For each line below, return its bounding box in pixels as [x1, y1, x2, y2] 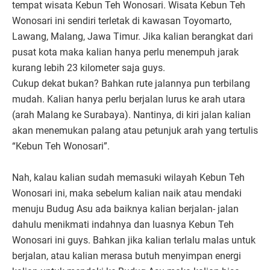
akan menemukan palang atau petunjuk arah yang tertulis [12, 124, 258, 136]
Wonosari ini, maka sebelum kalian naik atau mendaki [12, 187, 242, 199]
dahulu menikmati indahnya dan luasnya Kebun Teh [12, 218, 234, 230]
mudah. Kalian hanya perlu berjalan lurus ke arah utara [12, 93, 245, 105]
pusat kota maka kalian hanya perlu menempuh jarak [12, 46, 239, 58]
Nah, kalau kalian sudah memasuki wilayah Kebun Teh [12, 171, 245, 183]
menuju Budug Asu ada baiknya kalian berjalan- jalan [12, 202, 239, 215]
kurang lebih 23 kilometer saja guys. [12, 61, 165, 74]
